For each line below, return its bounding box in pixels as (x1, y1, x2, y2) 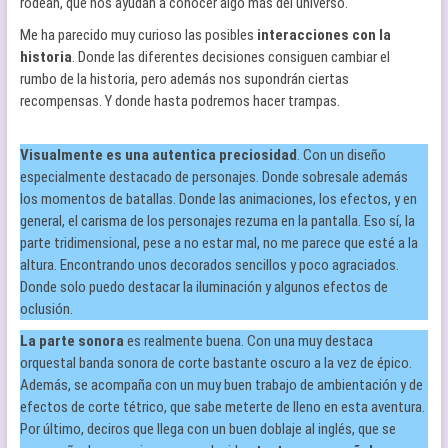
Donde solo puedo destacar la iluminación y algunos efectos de (19, 278, 388, 296)
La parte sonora (19, 332, 124, 350)
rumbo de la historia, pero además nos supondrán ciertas (19, 70, 349, 88)
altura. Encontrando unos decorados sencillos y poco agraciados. (19, 256, 399, 274)
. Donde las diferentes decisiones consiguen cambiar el (71, 48, 390, 66)
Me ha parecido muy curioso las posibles (19, 26, 257, 44)
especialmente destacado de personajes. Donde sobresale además (19, 168, 408, 186)
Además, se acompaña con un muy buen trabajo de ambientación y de (19, 376, 423, 394)
